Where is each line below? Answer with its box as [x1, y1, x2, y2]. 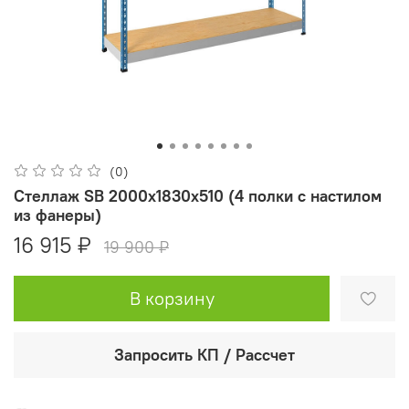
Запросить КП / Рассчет [114, 343, 295, 365]
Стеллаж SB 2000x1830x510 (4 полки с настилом [14, 185, 382, 207]
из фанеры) [14, 204, 101, 226]
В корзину [129, 286, 215, 309]
